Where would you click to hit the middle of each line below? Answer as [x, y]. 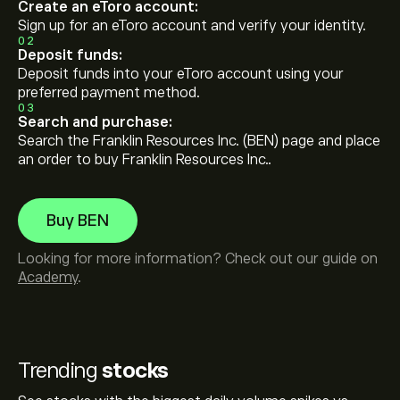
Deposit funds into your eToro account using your [181, 74]
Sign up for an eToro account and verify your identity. [192, 26]
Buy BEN [78, 221]
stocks [135, 370]
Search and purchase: [95, 122]
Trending [60, 370]
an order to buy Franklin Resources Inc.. [145, 160]
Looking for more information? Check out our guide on [198, 259]
